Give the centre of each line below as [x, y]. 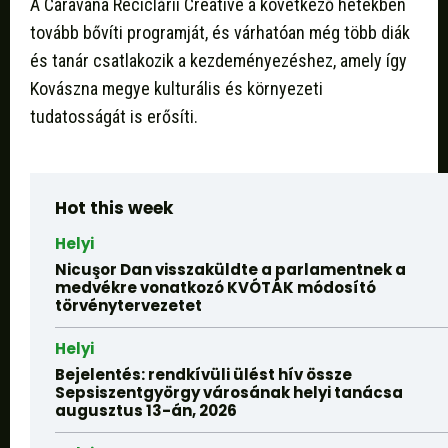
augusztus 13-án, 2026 [146, 411]
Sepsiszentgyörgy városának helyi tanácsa [229, 393]
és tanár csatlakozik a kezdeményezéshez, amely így [218, 61]
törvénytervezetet [128, 306]
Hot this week [114, 208]
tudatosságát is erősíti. [114, 117]
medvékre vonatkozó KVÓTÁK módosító [215, 288]
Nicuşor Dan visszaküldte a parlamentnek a [230, 270]
